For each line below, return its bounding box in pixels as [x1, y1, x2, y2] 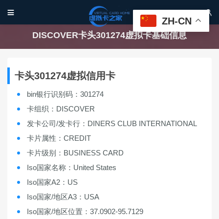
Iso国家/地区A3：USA [27, 193, 99, 201]
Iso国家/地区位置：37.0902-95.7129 [27, 207, 143, 216]
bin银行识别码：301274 [27, 90, 104, 98]
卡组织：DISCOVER [27, 105, 95, 113]
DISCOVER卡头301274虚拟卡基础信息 [32, 30, 187, 40]
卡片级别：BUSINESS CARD [27, 149, 124, 157]
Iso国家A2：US [27, 178, 78, 186]
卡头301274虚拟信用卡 [15, 70, 115, 81]
